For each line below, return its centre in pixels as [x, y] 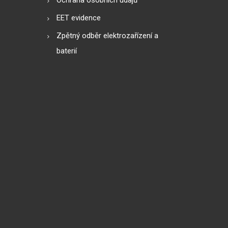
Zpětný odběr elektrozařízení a [107, 35]
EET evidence [78, 18]
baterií [66, 51]
